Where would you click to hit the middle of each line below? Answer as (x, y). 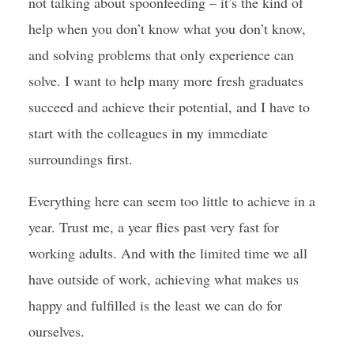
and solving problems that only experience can (161, 55)
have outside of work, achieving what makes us (163, 279)
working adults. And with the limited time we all (168, 253)
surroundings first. (80, 159)
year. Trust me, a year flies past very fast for (153, 227)
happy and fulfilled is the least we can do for (155, 305)
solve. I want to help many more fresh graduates (166, 81)
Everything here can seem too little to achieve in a (171, 201)
